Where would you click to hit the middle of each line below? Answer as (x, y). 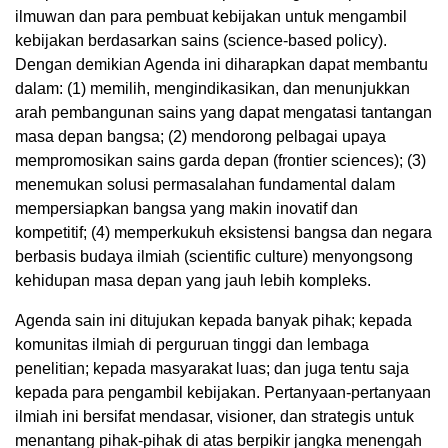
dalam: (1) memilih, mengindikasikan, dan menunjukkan (212, 89)
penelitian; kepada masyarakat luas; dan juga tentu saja (212, 369)
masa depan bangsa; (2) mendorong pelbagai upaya (200, 137)
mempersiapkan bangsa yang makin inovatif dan (186, 209)
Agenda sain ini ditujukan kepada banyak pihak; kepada (213, 321)
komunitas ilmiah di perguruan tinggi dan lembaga (192, 345)
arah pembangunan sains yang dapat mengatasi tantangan (223, 113)
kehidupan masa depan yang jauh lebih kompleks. (193, 281)
